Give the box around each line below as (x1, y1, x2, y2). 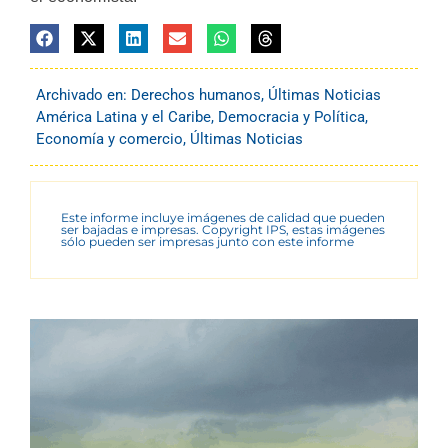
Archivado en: (36, 86, 131, 105)
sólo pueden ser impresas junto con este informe (61, 234, 354, 250)
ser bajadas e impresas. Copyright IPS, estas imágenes (61, 222, 385, 238)
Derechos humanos (131, 86, 261, 105)
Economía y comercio (36, 130, 183, 149)
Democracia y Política (218, 108, 365, 127)
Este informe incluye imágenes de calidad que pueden (61, 210, 385, 226)
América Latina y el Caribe (36, 108, 211, 127)
